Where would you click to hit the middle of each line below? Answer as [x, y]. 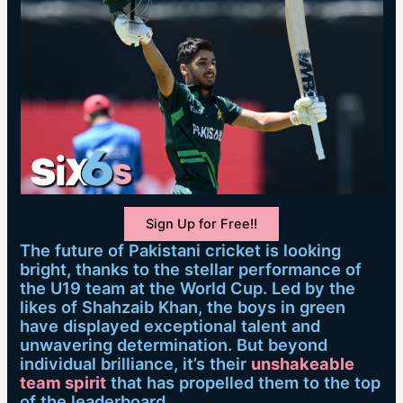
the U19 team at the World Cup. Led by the [188, 288]
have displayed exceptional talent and [170, 326]
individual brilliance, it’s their [136, 364]
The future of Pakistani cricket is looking [181, 251]
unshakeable [303, 364]
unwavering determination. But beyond [174, 345]
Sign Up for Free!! [201, 224]
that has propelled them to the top [244, 383]
